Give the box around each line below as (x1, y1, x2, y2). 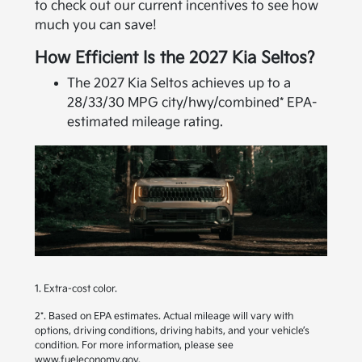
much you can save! (35, 17, 158, 33)
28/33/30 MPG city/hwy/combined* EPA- (67, 95, 318, 111)
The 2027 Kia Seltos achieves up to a (67, 75, 292, 91)
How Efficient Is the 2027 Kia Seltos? (35, 48, 316, 68)
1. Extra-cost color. (35, 282, 118, 295)
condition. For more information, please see (35, 339, 234, 351)
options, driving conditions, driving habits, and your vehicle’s (35, 324, 310, 337)
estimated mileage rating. (67, 114, 224, 130)
